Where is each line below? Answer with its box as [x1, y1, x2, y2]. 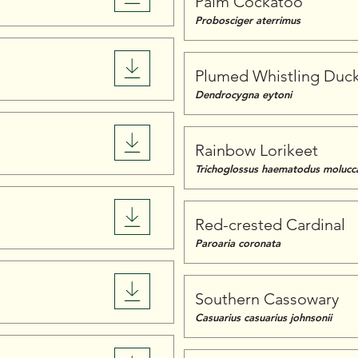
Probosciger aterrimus [195, 14, 300, 26]
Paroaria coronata [195, 237, 280, 249]
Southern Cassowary [195, 289, 339, 308]
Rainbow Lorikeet [195, 141, 318, 160]
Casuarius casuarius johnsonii [195, 311, 332, 324]
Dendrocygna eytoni [195, 88, 292, 101]
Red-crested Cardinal [195, 215, 345, 234]
